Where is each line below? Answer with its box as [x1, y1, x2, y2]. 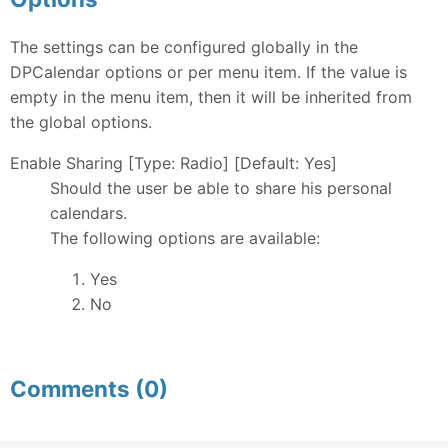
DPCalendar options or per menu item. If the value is [10, 61, 407, 82]
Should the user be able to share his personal [50, 177, 392, 198]
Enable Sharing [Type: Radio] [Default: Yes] [10, 152, 337, 173]
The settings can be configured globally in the [10, 36, 358, 57]
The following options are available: [50, 227, 320, 248]
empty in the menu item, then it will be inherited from [10, 86, 412, 107]
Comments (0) [10, 374, 168, 402]
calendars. [50, 202, 127, 223]
